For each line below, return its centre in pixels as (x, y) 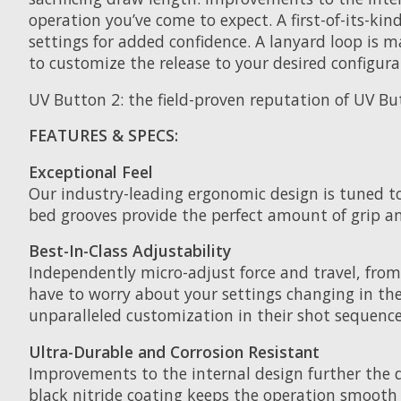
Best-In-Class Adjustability (130, 251)
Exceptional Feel (91, 171)
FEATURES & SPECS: (103, 136)
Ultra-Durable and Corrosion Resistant (174, 351)
